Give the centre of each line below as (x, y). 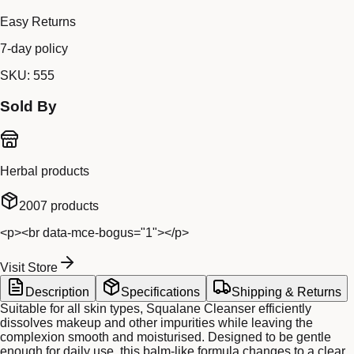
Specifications (160, 292)
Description (57, 292)
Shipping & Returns (286, 292)
